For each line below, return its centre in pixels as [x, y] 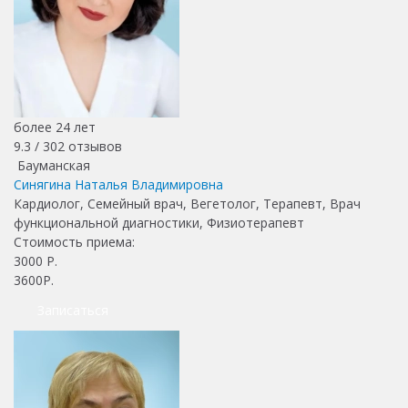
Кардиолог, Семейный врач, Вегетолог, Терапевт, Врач [187, 203]
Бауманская [52, 165]
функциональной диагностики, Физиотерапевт [159, 222]
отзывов [93, 146]
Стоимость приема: [76, 241]
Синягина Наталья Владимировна [118, 184]
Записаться [73, 310]
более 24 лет [55, 127]
